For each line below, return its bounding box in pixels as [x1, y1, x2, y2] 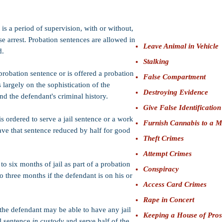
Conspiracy [143, 165, 179, 173]
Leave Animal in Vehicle [143, 42, 219, 50]
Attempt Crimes [143, 150, 192, 158]
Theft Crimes [143, 134, 184, 142]
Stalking [143, 57, 169, 65]
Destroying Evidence [143, 88, 208, 96]
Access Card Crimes [143, 180, 207, 188]
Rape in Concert [143, 196, 194, 204]
